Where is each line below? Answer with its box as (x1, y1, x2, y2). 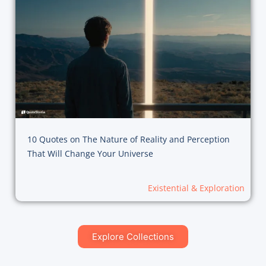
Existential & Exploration (148, 182, 245, 194)
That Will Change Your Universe (27, 148, 153, 160)
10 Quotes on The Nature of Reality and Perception (27, 134, 230, 145)
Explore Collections (92, 231, 174, 243)
